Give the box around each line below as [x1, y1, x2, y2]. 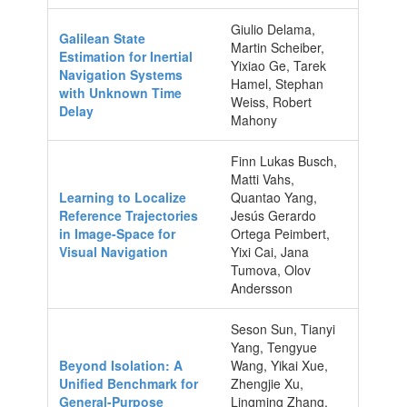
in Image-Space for [59, 223, 176, 243]
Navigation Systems [59, 65, 184, 84]
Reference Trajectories [59, 205, 199, 224]
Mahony [231, 110, 278, 129]
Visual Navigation [59, 242, 169, 261]
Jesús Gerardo [231, 205, 317, 224]
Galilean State [59, 28, 146, 47]
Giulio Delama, [231, 19, 316, 38]
